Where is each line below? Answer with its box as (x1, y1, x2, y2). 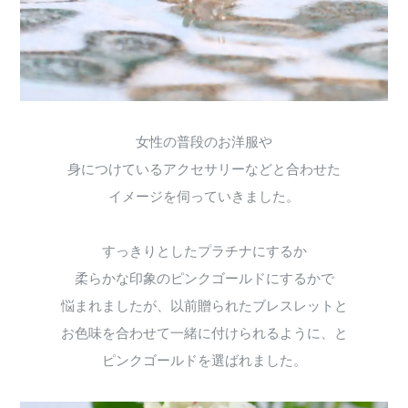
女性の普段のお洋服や (136, 134, 272, 151)
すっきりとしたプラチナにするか (101, 243, 307, 260)
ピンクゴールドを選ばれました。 (101, 352, 307, 370)
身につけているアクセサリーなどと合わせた (67, 161, 341, 178)
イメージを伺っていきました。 (108, 189, 300, 206)
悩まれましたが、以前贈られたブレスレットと (60, 298, 348, 315)
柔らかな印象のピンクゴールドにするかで (74, 270, 334, 288)
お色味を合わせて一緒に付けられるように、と (60, 325, 348, 342)
